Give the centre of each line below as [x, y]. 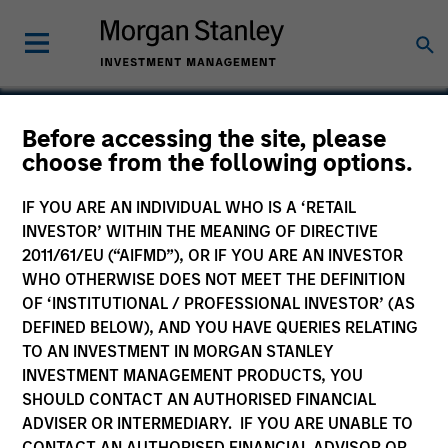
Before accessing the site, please [204, 138]
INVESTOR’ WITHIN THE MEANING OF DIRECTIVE [200, 231]
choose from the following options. [218, 162]
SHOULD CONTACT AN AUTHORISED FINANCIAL [199, 399]
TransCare [94, 171]
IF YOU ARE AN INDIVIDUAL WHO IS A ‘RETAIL [189, 207]
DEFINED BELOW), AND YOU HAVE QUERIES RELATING [220, 327]
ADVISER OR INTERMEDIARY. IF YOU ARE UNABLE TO [218, 423]
